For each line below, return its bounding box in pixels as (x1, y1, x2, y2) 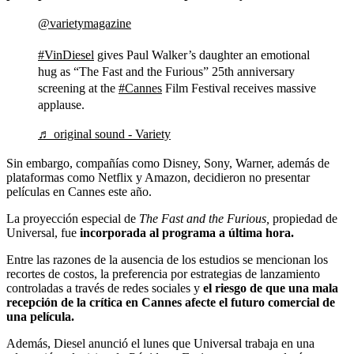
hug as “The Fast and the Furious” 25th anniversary (38, 65, 295, 79)
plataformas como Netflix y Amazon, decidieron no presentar (6, 171, 310, 185)
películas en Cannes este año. (6, 185, 152, 199)
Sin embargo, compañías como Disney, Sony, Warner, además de (6, 156, 330, 171)
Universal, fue (6, 226, 80, 240)
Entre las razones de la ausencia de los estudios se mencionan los (6, 253, 328, 267)
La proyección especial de (6, 212, 139, 226)
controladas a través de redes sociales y (6, 281, 203, 296)
